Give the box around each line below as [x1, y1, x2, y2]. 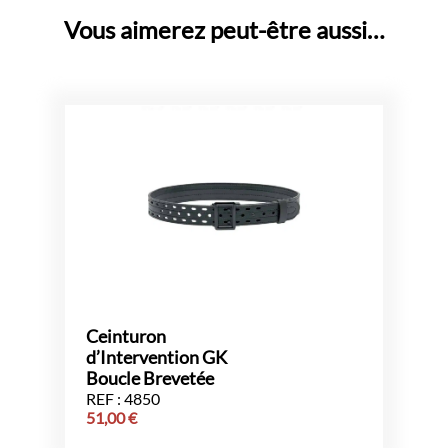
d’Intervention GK [86, 347, 227, 369]
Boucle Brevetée [86, 368, 214, 390]
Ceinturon [86, 326, 166, 348]
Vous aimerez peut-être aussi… [64, 15, 384, 45]
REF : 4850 [86, 389, 160, 409]
